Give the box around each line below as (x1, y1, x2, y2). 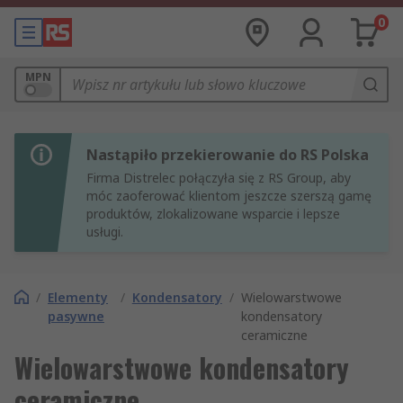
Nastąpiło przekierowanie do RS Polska (86, 145, 369, 165)
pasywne (48, 308, 104, 325)
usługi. (86, 223, 123, 240)
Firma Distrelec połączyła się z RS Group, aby (86, 169, 351, 186)
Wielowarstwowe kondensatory (14, 347, 349, 388)
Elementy (48, 289, 108, 306)
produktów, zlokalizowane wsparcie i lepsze (86, 205, 340, 222)
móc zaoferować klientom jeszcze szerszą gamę (86, 187, 372, 204)
